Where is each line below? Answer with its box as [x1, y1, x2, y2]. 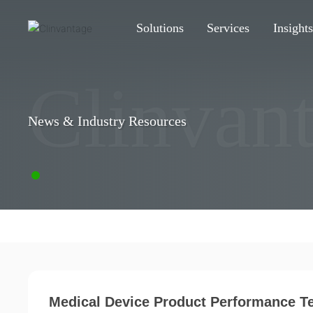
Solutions [136, 21, 184, 35]
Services [207, 21, 250, 35]
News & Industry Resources [28, 112, 187, 129]
